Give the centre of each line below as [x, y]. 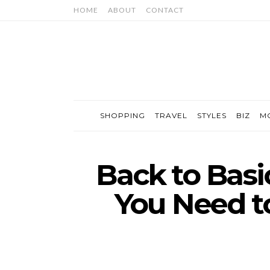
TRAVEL [171, 115]
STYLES [212, 115]
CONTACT [165, 10]
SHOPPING [122, 115]
